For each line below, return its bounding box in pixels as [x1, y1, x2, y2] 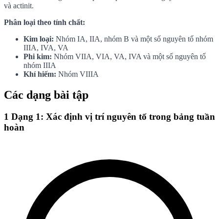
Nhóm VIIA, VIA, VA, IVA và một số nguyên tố [52, 52, 206, 61]
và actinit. [4, 1, 34, 10]
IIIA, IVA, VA [23, 43, 68, 52]
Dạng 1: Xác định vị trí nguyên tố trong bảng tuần [11, 111, 215, 122]
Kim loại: [23, 34, 54, 43]
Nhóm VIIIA [56, 69, 99, 78]
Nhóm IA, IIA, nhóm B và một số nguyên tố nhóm [54, 34, 213, 43]
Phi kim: [23, 52, 52, 61]
